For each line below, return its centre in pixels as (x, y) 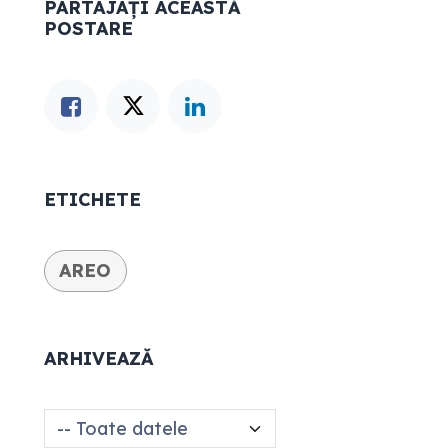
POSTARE (88, 28)
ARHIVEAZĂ (98, 358)
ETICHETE (92, 199)
